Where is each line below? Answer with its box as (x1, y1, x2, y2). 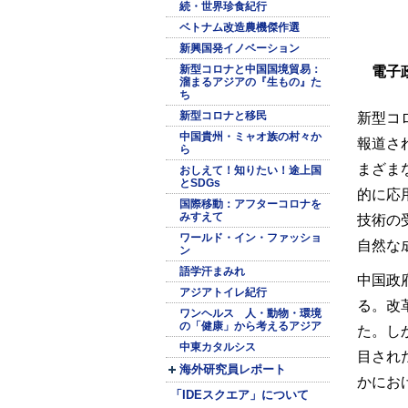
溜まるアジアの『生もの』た (179, 76, 321, 88)
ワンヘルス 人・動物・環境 (179, 307, 321, 320)
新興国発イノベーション (179, 42, 300, 55)
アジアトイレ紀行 (179, 286, 267, 299)
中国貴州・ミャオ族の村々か (179, 130, 321, 143)
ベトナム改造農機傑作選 (179, 21, 300, 34)
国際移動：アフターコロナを (179, 198, 321, 210)
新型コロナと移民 (179, 109, 267, 122)
